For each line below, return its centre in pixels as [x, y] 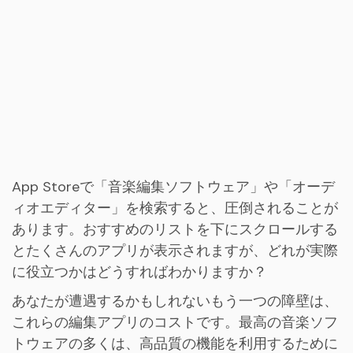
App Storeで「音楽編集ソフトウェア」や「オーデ [173, 186]
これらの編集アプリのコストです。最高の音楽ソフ [175, 322]
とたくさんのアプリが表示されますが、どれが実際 [175, 250]
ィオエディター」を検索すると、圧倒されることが [175, 208]
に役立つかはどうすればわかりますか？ [139, 271]
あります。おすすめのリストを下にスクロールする [175, 229]
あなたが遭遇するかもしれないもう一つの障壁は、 [175, 301]
